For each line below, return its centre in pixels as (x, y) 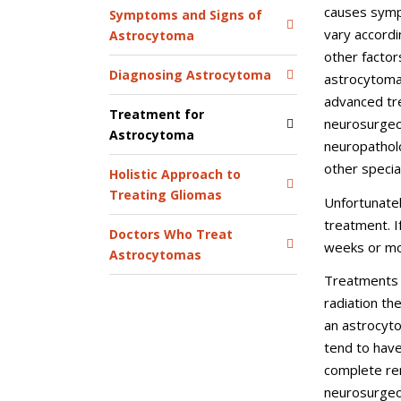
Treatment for (157, 114)
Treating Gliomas (166, 195)
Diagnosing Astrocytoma (190, 75)
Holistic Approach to (175, 174)
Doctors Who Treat (171, 234)
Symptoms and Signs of (186, 15)
